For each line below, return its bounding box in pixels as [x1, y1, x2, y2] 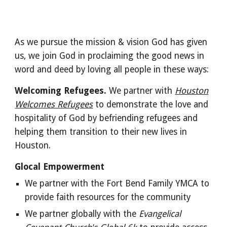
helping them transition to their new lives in [15, 127, 187, 137]
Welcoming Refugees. [15, 86, 109, 96]
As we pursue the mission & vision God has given [15, 37, 208, 47]
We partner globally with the [25, 209, 139, 219]
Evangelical [139, 209, 181, 219]
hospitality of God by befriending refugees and [15, 113, 198, 123]
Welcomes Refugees [15, 99, 93, 109]
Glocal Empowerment [15, 162, 105, 172]
